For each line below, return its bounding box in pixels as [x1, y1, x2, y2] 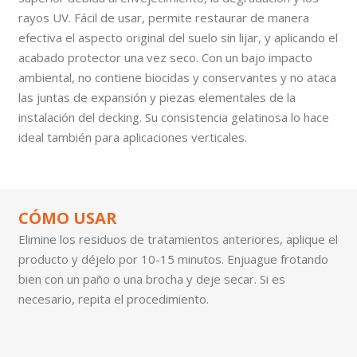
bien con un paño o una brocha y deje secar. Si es [18, 270, 285, 287]
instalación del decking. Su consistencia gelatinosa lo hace [18, 108, 329, 125]
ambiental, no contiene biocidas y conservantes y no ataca [18, 69, 336, 85]
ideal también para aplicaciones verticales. [18, 128, 247, 145]
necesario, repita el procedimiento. [18, 290, 209, 307]
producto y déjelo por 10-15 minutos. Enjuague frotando [18, 250, 328, 267]
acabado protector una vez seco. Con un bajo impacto [18, 49, 312, 65]
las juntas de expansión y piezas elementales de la [18, 88, 296, 105]
